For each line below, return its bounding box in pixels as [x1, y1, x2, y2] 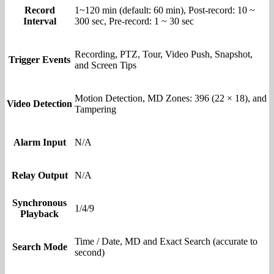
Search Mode [12, 241, 67, 252]
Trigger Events [9, 54, 70, 65]
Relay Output [11, 169, 68, 180]
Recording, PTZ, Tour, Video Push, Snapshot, [75, 48, 253, 59]
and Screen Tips [75, 59, 136, 70]
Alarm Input [13, 136, 66, 147]
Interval [23, 15, 56, 26]
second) [75, 246, 105, 257]
